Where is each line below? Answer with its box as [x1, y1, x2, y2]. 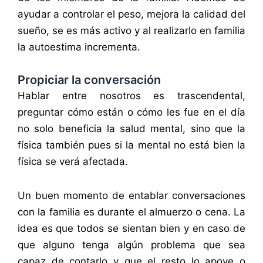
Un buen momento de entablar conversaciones [18, 190, 245, 202]
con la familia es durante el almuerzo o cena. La [18, 206, 245, 218]
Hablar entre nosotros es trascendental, [18, 90, 245, 102]
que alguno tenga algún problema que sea [18, 239, 245, 251]
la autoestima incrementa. [18, 41, 140, 53]
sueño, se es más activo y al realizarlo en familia [18, 24, 245, 36]
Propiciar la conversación [18, 73, 161, 87]
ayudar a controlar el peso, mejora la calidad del [18, 8, 245, 20]
